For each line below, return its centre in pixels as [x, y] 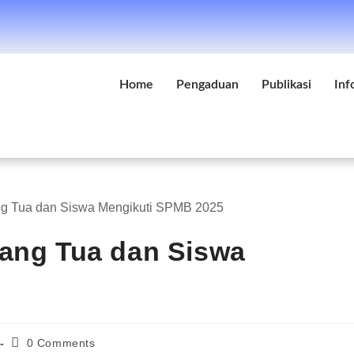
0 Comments [61, 343]
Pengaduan [207, 85]
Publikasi [286, 85]
